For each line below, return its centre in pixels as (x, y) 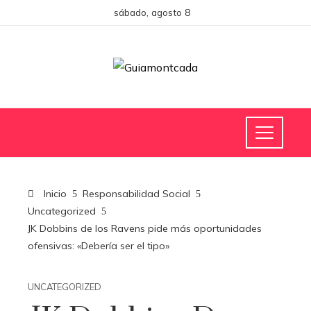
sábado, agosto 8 (152, 12)
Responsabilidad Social (136, 194)
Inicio (54, 194)
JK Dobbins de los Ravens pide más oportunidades (145, 228)
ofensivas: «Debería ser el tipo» (99, 246)
